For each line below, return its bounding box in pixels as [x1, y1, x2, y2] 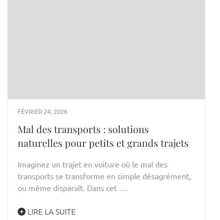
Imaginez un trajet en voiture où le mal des [18, 159, 167, 169]
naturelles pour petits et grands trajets [18, 136, 189, 149]
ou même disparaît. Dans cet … [18, 182, 127, 192]
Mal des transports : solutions [18, 122, 149, 136]
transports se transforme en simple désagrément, [18, 170, 191, 181]
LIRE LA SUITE [26, 205, 76, 217]
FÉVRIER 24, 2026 [18, 107, 67, 115]
